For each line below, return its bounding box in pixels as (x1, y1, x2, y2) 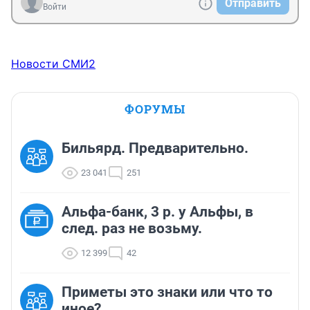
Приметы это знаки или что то (62, 284, 273, 301)
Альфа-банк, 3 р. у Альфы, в (62, 203, 253, 221)
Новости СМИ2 (11, 57, 95, 71)
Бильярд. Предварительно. (62, 140, 248, 157)
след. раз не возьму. (62, 220, 202, 237)
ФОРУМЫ (125, 101, 185, 118)
